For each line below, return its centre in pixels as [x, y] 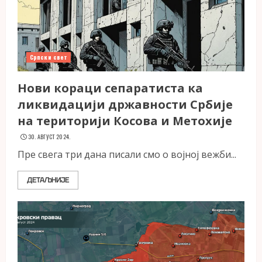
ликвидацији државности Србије [125, 104]
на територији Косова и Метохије [125, 121]
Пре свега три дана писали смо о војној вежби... [127, 154]
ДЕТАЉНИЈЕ [48, 180]
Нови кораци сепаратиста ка [110, 88]
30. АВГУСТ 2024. [49, 137]
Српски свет [49, 57]
